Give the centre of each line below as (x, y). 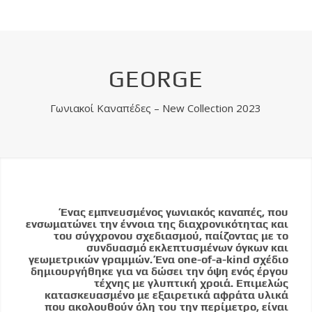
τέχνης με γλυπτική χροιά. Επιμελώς (192, 283)
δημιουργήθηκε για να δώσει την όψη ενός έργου (160, 271)
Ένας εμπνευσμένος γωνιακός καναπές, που (175, 212)
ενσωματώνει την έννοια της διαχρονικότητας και (157, 224)
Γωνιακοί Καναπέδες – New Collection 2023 (156, 108)
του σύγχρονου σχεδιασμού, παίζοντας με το (171, 235)
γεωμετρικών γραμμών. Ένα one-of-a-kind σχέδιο (159, 259)
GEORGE (156, 79)
